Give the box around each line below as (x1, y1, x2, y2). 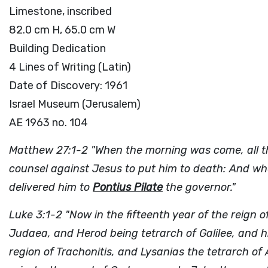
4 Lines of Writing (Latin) (9, 60, 131, 74)
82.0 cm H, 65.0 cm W (9, 23, 115, 36)
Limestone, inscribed (9, 5, 112, 18)
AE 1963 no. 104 (9, 116, 88, 129)
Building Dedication (9, 42, 106, 55)
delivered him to (9, 181, 93, 194)
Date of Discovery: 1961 (9, 79, 127, 92)
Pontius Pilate (93, 181, 163, 194)
